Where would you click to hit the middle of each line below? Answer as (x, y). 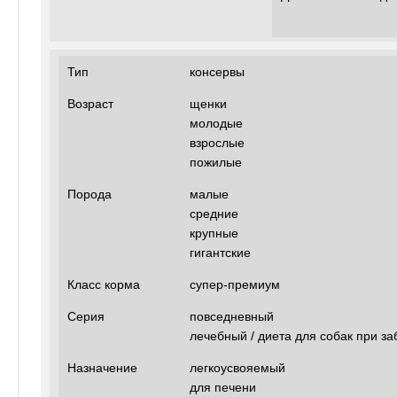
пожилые (216, 162)
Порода (90, 194)
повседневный (232, 316)
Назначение (102, 367)
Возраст (90, 103)
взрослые (217, 142)
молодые (216, 123)
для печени (223, 387)
